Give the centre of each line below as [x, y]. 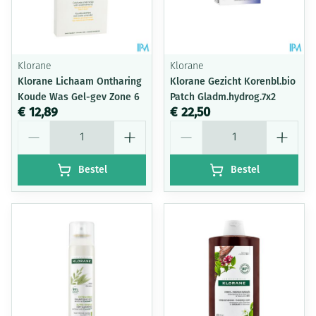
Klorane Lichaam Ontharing [80, 81]
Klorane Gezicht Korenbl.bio [233, 81]
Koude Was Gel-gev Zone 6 [79, 97]
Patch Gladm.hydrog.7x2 [223, 97]
